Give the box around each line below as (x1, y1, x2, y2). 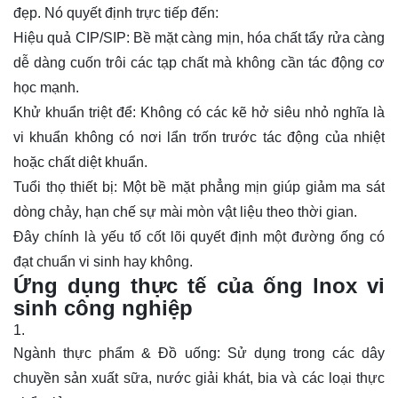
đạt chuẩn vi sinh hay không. (13, 253, 193, 269)
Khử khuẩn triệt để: (13, 104, 136, 120)
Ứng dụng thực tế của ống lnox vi (13, 273, 385, 298)
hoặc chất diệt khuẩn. (13, 154, 147, 170)
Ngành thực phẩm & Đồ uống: (13, 345, 220, 361)
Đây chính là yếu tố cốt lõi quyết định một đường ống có (13, 228, 385, 244)
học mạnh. (13, 79, 79, 95)
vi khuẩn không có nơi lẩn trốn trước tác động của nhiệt (13, 129, 385, 145)
